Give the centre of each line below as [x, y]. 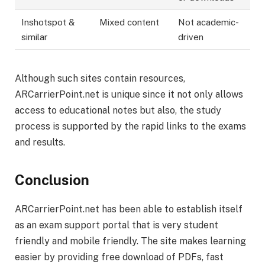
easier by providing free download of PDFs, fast [119, 257]
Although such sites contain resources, [100, 79]
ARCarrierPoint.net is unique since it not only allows [129, 95]
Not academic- [209, 22]
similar [35, 37]
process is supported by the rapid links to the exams [130, 127]
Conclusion [52, 180]
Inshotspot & [48, 22]
